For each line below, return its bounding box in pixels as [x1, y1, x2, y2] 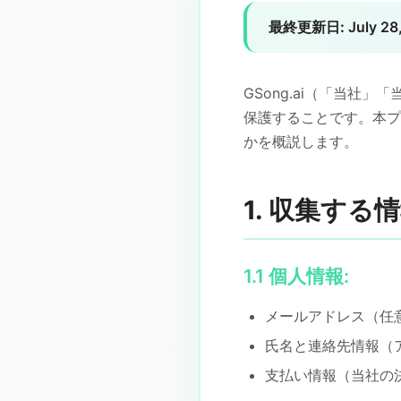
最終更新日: [269, 18, 345, 36]
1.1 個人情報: [243, 265, 349, 287]
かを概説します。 [243, 132, 358, 150]
